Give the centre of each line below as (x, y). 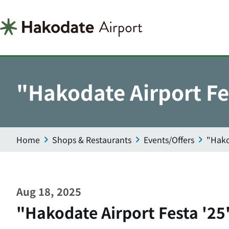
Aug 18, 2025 (49, 191)
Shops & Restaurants (92, 140)
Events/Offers (169, 140)
